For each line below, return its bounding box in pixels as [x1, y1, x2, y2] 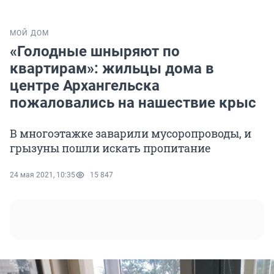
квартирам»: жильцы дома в [10, 60, 214, 78]
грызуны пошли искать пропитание [10, 141, 210, 156]
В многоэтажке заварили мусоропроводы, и [10, 126, 251, 141]
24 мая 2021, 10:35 [10, 171, 75, 180]
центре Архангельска [10, 77, 160, 95]
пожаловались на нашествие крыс [10, 94, 256, 112]
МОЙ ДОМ [10, 29, 49, 38]
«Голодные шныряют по [10, 43, 180, 61]
